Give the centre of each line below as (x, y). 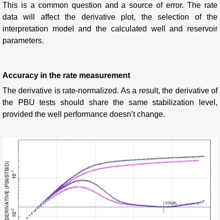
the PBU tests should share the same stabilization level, (110, 102)
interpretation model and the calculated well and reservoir (110, 28)
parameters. (23, 40)
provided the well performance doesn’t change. (84, 114)
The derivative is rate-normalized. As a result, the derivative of (110, 90)
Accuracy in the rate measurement (66, 75)
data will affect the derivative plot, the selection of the (110, 17)
